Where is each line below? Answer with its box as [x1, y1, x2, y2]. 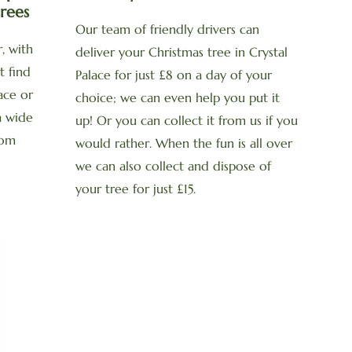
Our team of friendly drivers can [75, 21, 259, 37]
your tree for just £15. [75, 181, 196, 196]
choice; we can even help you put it [75, 90, 280, 105]
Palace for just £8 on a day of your [75, 67, 272, 82]
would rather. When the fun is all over [75, 135, 292, 151]
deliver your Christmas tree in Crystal [75, 44, 288, 60]
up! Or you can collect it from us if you [75, 112, 298, 128]
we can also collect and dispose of [75, 158, 271, 174]
